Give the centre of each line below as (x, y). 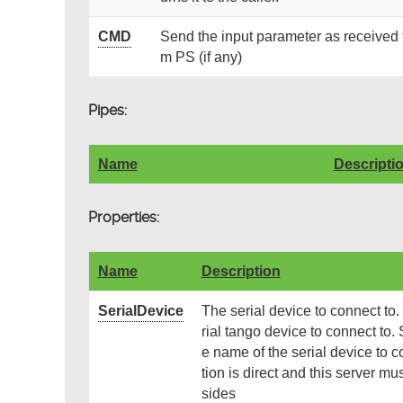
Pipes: (107, 111)
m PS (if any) (201, 58)
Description (241, 272)
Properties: (123, 218)
